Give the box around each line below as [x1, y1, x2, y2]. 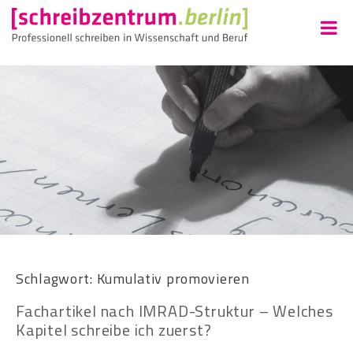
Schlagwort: [16, 267, 97, 289]
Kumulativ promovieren [96, 267, 250, 289]
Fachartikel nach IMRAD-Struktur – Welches [16, 298, 333, 323]
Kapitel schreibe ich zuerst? [16, 317, 212, 342]
